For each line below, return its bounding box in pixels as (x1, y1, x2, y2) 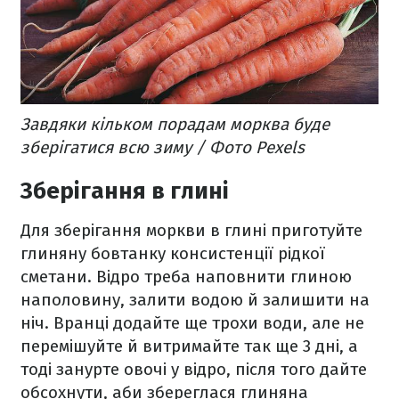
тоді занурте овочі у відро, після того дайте (20, 359, 367, 380)
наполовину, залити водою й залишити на (20, 289, 370, 311)
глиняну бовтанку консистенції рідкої (20, 243, 325, 265)
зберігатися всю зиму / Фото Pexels (20, 137, 305, 159)
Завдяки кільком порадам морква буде (20, 114, 330, 135)
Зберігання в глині (20, 177, 229, 206)
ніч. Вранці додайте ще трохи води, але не (20, 313, 364, 334)
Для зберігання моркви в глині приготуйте (20, 220, 362, 241)
